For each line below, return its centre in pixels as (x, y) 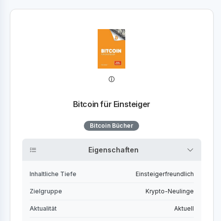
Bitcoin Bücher (112, 126)
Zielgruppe (46, 191)
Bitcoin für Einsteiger (111, 104)
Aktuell (184, 208)
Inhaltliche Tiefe (53, 174)
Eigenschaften (114, 150)
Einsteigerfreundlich (165, 174)
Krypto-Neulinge (169, 191)
